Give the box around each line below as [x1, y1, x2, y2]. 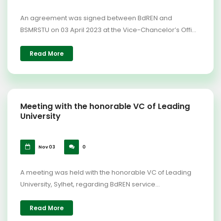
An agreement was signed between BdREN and [20, 13, 172, 23]
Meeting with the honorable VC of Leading [20, 101, 190, 112]
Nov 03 [37, 144, 55, 150]
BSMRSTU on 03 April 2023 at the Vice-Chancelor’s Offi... [20, 25, 196, 35]
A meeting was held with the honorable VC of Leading [20, 168, 191, 177]
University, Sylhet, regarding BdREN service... [20, 180, 160, 189]
